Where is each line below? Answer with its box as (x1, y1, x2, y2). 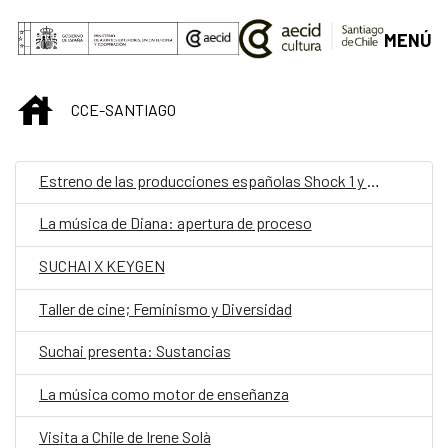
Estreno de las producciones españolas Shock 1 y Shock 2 (366, 170, 380, 190)
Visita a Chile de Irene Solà (38, 426, 211, 446)
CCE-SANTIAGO (71, 99, 176, 119)
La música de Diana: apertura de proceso (38, 213, 312, 233)
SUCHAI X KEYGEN (38, 256, 165, 276)
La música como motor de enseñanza (38, 383, 289, 403)
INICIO (52, 95, 93, 115)
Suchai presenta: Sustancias (38, 341, 231, 361)
